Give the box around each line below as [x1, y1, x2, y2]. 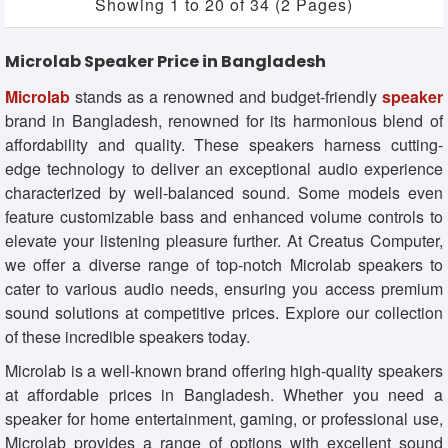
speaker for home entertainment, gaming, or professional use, [5, 406, 443, 430]
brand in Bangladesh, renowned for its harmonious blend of [5, 108, 443, 132]
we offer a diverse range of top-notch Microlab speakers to [5, 252, 443, 276]
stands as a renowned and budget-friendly [70, 84, 382, 108]
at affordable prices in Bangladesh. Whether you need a [5, 382, 443, 406]
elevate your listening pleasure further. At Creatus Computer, [5, 228, 443, 252]
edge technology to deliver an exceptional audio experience [5, 156, 443, 180]
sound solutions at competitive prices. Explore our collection [5, 300, 443, 324]
